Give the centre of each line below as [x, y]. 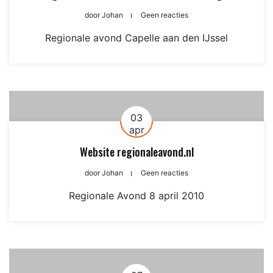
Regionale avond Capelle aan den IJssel [136, 38]
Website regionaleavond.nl [136, 152]
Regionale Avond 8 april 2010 [136, 196]
